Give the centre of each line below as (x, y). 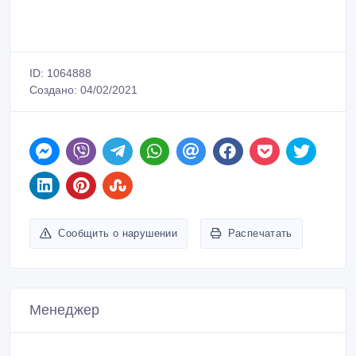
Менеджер (64, 310)
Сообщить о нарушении (118, 234)
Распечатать (260, 234)
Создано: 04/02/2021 (83, 89)
